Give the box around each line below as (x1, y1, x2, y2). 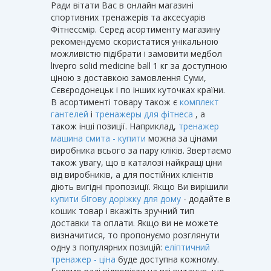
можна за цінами (146, 132, 217, 144)
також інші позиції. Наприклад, (51, 120, 178, 132)
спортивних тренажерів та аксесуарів (51, 11, 206, 23)
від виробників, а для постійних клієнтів (51, 168, 214, 180)
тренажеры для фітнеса (95, 108, 193, 120)
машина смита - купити (51, 132, 146, 144)
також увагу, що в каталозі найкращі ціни (51, 156, 222, 168)
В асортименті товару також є (51, 96, 180, 108)
